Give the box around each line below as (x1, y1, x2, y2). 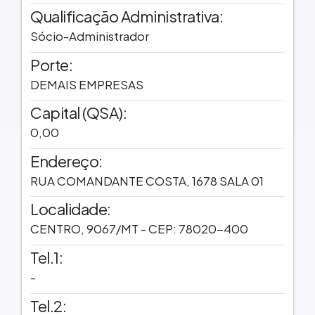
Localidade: (30, 199, 111, 219)
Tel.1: (30, 247, 63, 268)
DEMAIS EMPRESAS (30, 76, 143, 92)
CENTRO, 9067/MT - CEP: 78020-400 (30, 221, 248, 237)
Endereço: (30, 150, 103, 171)
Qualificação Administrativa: (30, 6, 223, 26)
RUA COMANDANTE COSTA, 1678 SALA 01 (30, 172, 264, 188)
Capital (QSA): (30, 103, 127, 123)
